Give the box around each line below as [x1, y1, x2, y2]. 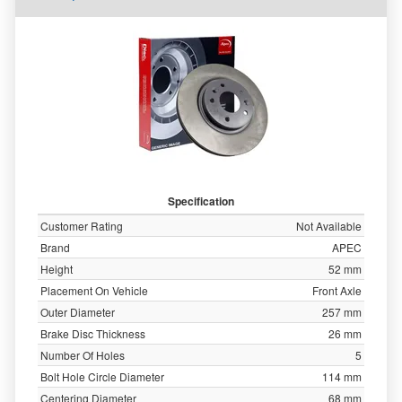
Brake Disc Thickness [40, 326, 145, 341]
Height [40, 261, 73, 276]
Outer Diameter [40, 304, 115, 319]
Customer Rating [40, 218, 123, 233]
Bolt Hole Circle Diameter [40, 369, 164, 384]
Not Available [296, 218, 362, 233]
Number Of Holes [40, 347, 125, 363]
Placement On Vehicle [40, 283, 148, 298]
